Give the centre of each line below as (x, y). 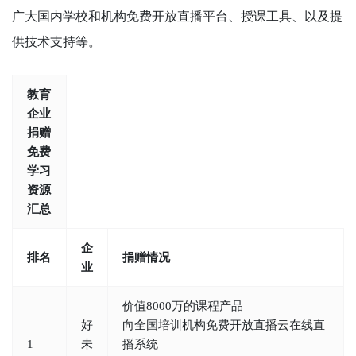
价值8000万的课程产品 (183, 306)
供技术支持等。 (56, 41)
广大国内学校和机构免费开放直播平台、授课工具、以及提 (177, 16)
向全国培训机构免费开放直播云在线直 (224, 325)
